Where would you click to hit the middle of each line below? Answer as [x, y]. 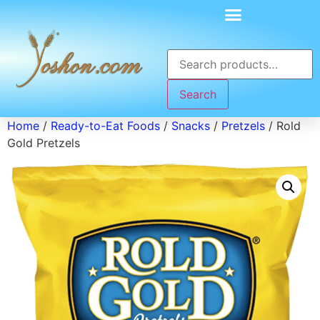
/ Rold [283, 126]
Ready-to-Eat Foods [105, 126]
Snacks [191, 126]
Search [198, 94]
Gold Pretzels [44, 143]
